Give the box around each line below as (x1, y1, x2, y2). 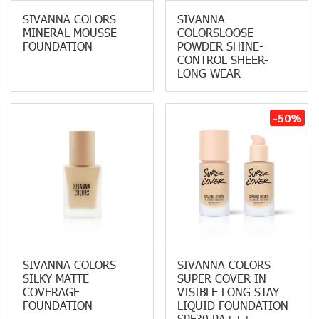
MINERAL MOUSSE (23, 25, 117, 40)
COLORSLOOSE (177, 25, 253, 40)
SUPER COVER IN (177, 271, 266, 286)
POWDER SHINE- (177, 38, 263, 53)
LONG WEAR (177, 66, 241, 80)
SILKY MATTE (23, 271, 89, 286)
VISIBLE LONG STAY (177, 284, 279, 299)
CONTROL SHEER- (177, 52, 268, 67)
